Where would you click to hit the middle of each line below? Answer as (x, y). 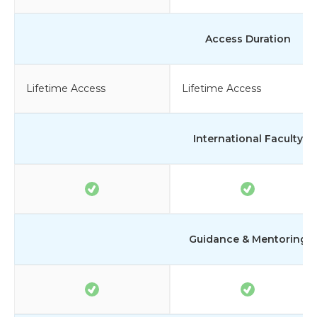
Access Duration (248, 39)
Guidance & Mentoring (248, 239)
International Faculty (248, 138)
